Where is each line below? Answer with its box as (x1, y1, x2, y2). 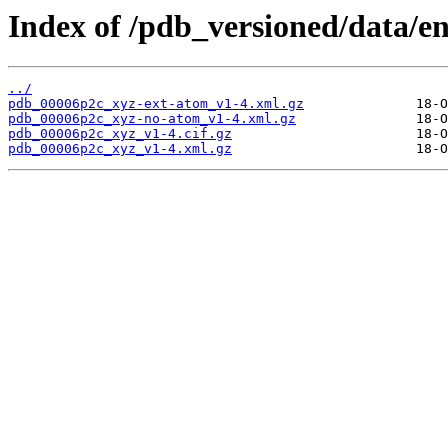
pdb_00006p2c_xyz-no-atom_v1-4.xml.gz (8, 111, 296, 127)
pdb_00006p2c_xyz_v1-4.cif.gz (8, 126, 232, 142)
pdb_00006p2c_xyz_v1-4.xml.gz (8, 141, 232, 157)
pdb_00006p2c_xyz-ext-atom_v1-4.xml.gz (8, 96, 304, 112)
